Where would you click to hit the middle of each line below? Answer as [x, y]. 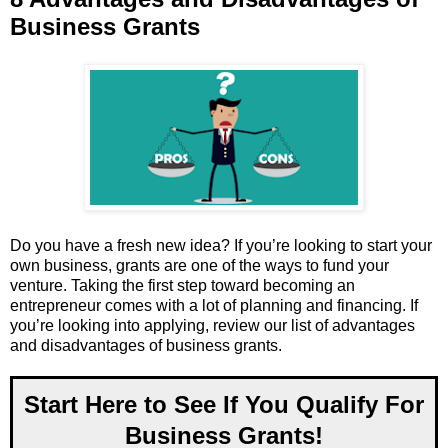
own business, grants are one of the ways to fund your [199, 266]
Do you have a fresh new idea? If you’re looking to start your [221, 246]
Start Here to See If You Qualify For [224, 405]
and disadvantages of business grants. [146, 346]
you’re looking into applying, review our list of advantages [212, 326]
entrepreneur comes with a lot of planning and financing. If [214, 306]
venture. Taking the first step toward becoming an [182, 286]
